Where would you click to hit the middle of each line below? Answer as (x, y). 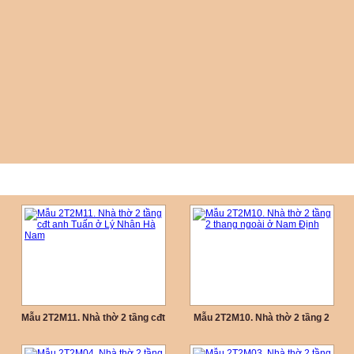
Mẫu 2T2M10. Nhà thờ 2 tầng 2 (262, 318)
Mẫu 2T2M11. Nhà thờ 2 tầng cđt (93, 318)
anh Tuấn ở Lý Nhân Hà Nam (93, 332)
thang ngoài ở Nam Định (262, 332)
